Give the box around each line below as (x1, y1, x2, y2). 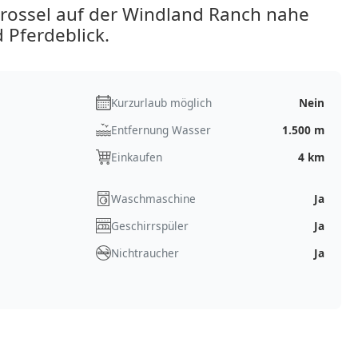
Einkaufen (110, 149, 162, 165)
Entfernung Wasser (110, 121, 211, 137)
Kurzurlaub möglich (110, 94, 212, 110)
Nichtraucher (110, 245, 179, 261)
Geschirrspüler (110, 217, 189, 233)
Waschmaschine (110, 190, 196, 206)
